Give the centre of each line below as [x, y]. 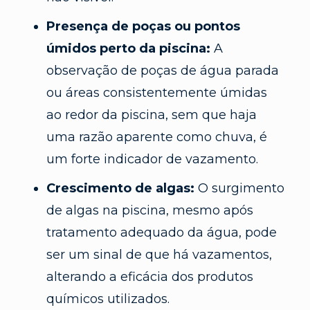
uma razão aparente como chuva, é [156, 137]
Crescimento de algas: [120, 188]
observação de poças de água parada [162, 70]
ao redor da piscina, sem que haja [151, 115]
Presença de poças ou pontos [143, 26]
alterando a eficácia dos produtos [149, 276]
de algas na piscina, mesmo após [149, 210]
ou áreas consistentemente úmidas [156, 92]
